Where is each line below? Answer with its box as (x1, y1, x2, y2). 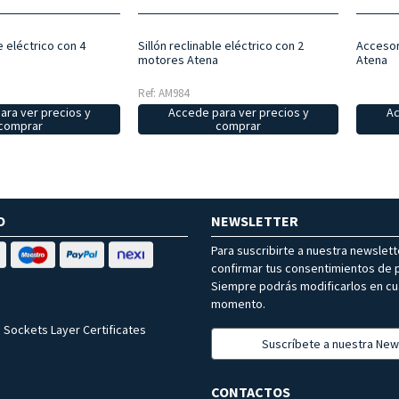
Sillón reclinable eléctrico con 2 (137, 37, 304, 54)
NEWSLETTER (211, 212, 298, 231)
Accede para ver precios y (167, 104, 309, 121)
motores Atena (137, 52, 218, 69)
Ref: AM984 (137, 85, 189, 102)
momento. (211, 296, 265, 313)
